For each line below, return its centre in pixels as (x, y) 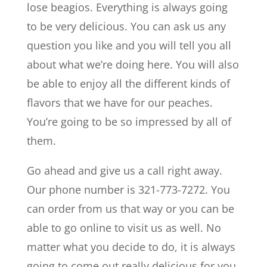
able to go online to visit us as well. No (124, 228)
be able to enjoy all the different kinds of (128, 83)
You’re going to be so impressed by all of (129, 122)
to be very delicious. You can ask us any (126, 26)
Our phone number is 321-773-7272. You (128, 190)
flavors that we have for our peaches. (119, 103)
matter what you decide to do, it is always (131, 247)
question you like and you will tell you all (129, 45)
